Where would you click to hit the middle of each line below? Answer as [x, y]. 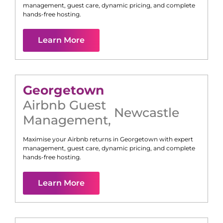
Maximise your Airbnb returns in [71, 139]
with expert [175, 139]
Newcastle [147, 113]
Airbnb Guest [64, 105]
